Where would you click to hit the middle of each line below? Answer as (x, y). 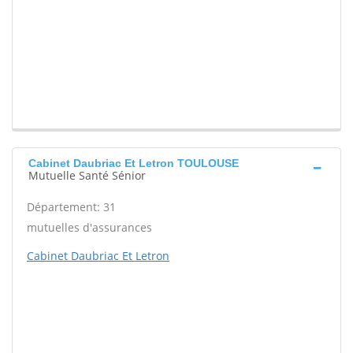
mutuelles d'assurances (89, 228)
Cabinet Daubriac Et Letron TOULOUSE (134, 163)
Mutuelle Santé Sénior (87, 176)
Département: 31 (71, 207)
